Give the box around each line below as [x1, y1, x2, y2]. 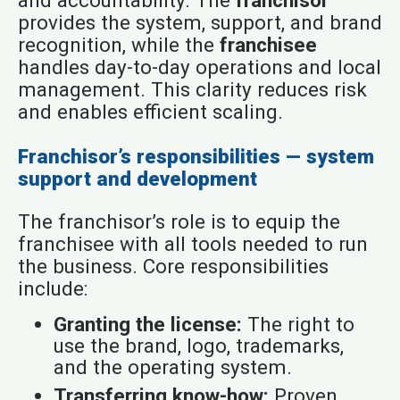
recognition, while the [17, 33, 220, 57]
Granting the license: [53, 312, 242, 336]
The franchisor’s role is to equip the [17, 209, 340, 233]
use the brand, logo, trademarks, [53, 333, 344, 357]
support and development [17, 167, 257, 191]
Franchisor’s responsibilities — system [17, 145, 374, 169]
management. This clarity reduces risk [17, 78, 367, 102]
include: [17, 276, 87, 300]
